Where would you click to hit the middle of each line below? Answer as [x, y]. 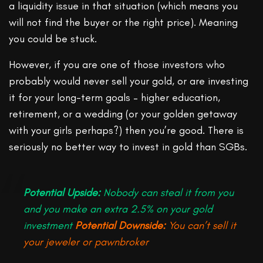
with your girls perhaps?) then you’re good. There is [127, 131]
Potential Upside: [62, 193]
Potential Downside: [120, 226]
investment [48, 226]
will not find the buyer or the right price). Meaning [124, 23]
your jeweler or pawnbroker [86, 242]
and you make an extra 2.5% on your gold [118, 209]
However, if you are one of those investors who [117, 65]
